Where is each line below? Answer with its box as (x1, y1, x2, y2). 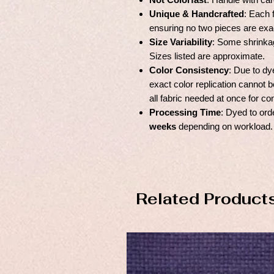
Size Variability (149, 37, 212, 48)
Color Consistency (149, 65, 229, 76)
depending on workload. (176, 121, 273, 132)
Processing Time (149, 107, 221, 118)
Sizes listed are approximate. (149, 51, 265, 62)
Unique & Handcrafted (149, 9, 244, 20)
